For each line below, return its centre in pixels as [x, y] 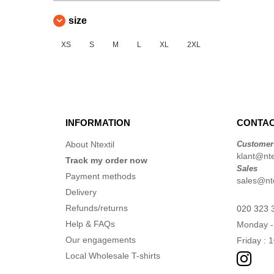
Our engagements [101, 240]
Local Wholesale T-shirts [113, 256]
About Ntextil [90, 144]
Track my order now [106, 160]
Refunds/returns [97, 208]
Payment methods [101, 176]
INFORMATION [98, 123]
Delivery [81, 192]
